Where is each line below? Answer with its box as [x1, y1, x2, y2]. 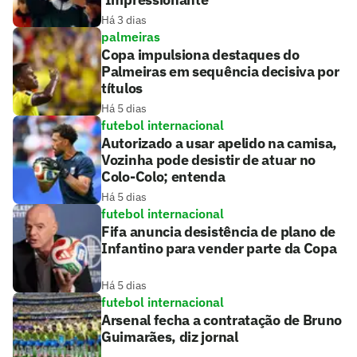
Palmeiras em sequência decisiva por [101, 62, 339, 81]
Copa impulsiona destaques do [101, 45, 300, 65]
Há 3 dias [101, 13, 147, 28]
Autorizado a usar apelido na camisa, [101, 134, 338, 153]
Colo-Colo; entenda [101, 167, 226, 186]
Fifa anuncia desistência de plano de [101, 222, 336, 241]
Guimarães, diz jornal [101, 328, 238, 347]
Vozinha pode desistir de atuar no [101, 151, 316, 170]
